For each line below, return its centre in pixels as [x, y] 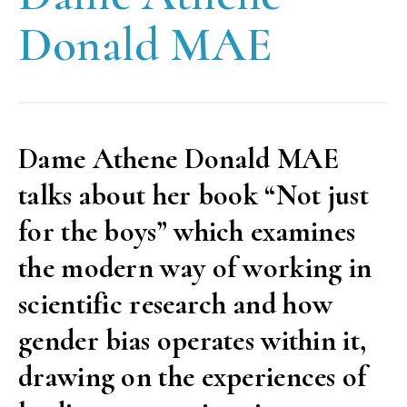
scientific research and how [176, 304]
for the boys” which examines [187, 232]
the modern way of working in [195, 268]
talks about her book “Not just [194, 195]
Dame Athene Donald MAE [179, 159]
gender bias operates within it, [193, 341]
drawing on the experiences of [193, 377]
